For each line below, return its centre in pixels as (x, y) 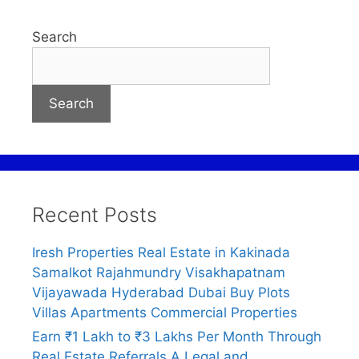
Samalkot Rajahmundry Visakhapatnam (159, 272)
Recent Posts (95, 214)
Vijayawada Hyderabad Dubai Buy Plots (161, 292)
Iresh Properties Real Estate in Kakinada (161, 252)
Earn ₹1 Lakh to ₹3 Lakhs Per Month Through (177, 336)
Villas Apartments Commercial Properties (165, 312)
